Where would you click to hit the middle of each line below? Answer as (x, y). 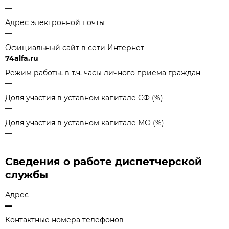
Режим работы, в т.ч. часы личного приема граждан (103, 73)
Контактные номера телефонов (64, 220)
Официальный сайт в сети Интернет (75, 48)
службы (27, 175)
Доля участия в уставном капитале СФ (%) (84, 98)
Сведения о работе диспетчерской (104, 162)
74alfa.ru (22, 58)
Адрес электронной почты (55, 22)
